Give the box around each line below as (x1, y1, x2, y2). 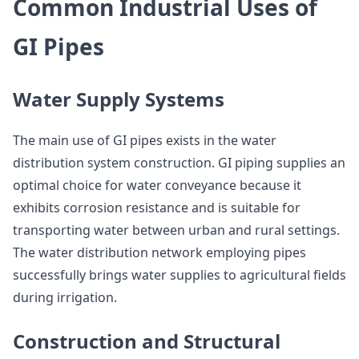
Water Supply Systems (13, 86, 224, 112)
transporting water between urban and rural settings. (13, 221, 340, 239)
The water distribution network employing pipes (13, 244, 306, 261)
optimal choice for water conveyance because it (13, 176, 301, 194)
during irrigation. (13, 288, 117, 306)
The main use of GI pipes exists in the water (13, 131, 276, 149)
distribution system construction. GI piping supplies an (13, 154, 345, 171)
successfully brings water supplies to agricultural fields (13, 266, 346, 284)
